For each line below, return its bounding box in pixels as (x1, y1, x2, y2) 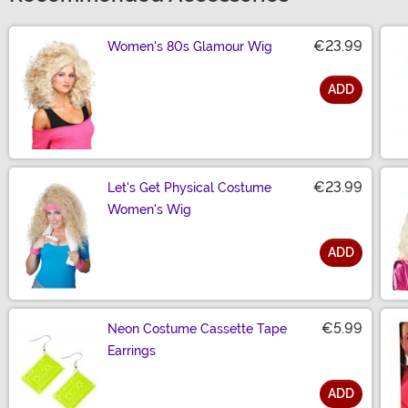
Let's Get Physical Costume (107, 180, 271, 196)
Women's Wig (107, 202, 191, 218)
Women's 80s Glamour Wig (107, 39, 272, 55)
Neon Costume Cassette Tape (107, 321, 287, 337)
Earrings (107, 343, 156, 359)
